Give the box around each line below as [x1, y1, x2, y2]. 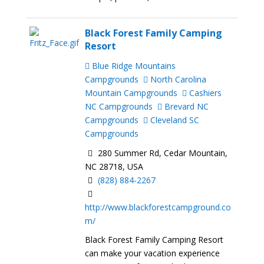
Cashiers [187, 87, 222, 98]
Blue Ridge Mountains [90, 60, 176, 71]
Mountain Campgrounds [85, 87, 178, 98]
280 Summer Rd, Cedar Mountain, [95, 147, 228, 159]
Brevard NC [162, 100, 209, 112]
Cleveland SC [148, 114, 200, 126]
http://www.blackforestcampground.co [85, 201, 232, 213]
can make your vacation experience [85, 247, 220, 259]
